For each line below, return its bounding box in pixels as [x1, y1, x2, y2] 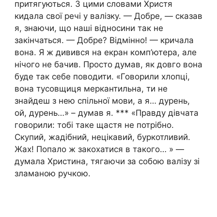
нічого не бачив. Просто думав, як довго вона [15, 60, 202, 70]
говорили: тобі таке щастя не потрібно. [15, 120, 174, 130]
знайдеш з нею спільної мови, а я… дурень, [15, 96, 190, 106]
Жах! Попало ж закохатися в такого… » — [15, 144, 184, 155]
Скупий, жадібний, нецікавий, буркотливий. [15, 132, 190, 142]
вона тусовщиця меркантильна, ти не [15, 84, 168, 94]
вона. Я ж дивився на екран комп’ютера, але [15, 47, 197, 58]
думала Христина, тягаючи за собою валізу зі [15, 156, 200, 167]
